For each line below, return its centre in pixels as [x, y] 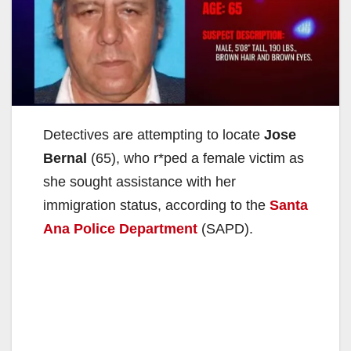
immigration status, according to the [156, 205]
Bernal [65, 158]
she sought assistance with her [139, 181]
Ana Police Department [120, 228]
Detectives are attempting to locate [154, 134]
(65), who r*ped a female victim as [195, 158]
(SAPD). [225, 228]
